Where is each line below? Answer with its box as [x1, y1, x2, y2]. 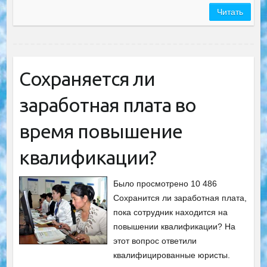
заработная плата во [18, 94, 196, 116]
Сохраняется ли [18, 68, 155, 89]
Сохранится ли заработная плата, [113, 193, 247, 203]
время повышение [18, 120, 182, 142]
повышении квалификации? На [113, 222, 236, 231]
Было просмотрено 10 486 [113, 179, 218, 188]
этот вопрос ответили [113, 236, 197, 246]
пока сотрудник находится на [113, 207, 228, 217]
